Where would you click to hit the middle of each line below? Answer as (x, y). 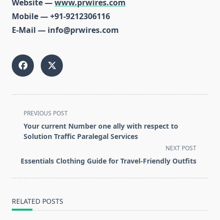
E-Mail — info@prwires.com (65, 30)
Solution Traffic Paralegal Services (81, 137)
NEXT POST (181, 148)
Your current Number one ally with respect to (101, 126)
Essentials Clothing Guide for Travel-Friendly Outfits (109, 161)
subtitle (25, 136)
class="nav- (32, 124)
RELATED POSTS (38, 201)
